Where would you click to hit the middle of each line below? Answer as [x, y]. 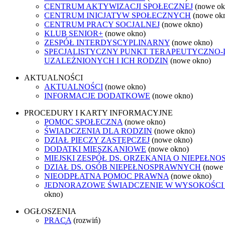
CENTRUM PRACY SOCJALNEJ [102, 24]
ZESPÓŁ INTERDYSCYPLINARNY [107, 42]
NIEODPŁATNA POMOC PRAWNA [106, 176]
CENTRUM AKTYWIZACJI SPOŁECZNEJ [119, 6]
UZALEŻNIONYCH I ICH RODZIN [106, 60]
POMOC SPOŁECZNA [83, 122]
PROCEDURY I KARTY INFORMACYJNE [98, 113]
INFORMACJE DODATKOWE [97, 95]
